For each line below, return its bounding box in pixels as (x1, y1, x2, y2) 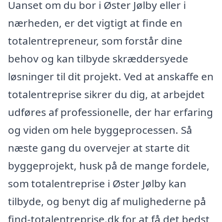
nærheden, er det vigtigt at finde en (8, 16, 182, 30)
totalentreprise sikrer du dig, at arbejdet (8, 87, 205, 102)
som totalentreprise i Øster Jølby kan (8, 176, 186, 191)
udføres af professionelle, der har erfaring (8, 105, 213, 119)
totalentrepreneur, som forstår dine (8, 34, 182, 48)
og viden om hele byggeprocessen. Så (8, 123, 192, 137)
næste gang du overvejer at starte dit (8, 141, 190, 155)
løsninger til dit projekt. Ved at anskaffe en (8, 69, 214, 84)
